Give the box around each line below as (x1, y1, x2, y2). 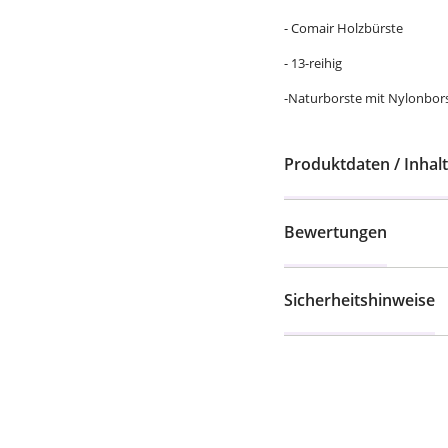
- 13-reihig (284, 54, 342, 72)
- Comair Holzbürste (284, 19, 403, 37)
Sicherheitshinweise (284, 289, 435, 311)
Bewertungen (284, 221, 387, 243)
